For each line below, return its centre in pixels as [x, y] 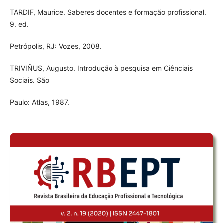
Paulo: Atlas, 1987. [39, 102]
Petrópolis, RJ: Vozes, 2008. [56, 46]
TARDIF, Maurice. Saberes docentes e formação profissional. [108, 12]
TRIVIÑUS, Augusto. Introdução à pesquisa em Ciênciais [101, 68]
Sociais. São [29, 80]
